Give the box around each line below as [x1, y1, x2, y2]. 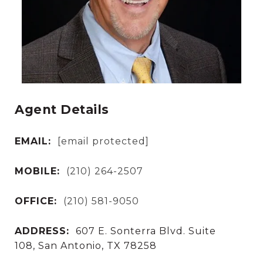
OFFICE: [15, 195, 57, 207]
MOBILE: [15, 165, 60, 177]
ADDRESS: [15, 225, 69, 237]
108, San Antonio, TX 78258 [15, 240, 157, 251]
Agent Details [15, 102, 109, 117]
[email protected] [58, 135, 149, 147]
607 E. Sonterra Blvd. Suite [76, 225, 216, 237]
